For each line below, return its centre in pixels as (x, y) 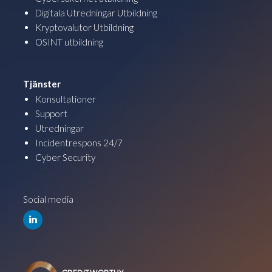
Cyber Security (65, 158)
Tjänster (42, 84)
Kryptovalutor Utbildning (84, 28)
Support (51, 114)
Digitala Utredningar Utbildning (96, 13)
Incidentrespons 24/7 (79, 143)
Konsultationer (66, 99)
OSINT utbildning (69, 42)
